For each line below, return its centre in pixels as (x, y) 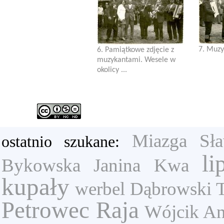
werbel (100, 189)
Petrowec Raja (70, 210)
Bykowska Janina (71, 165)
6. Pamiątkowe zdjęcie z (135, 50)
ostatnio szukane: (67, 142)
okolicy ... (112, 70)
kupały (35, 187)
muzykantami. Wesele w (136, 60)
